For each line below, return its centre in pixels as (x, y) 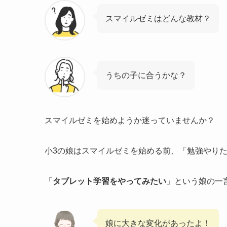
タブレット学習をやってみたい (109, 181)
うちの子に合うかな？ (146, 75)
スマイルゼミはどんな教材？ (158, 18)
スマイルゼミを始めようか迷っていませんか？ (130, 120)
